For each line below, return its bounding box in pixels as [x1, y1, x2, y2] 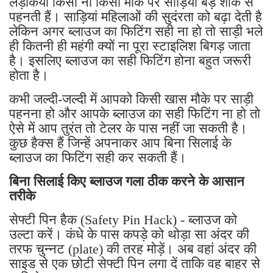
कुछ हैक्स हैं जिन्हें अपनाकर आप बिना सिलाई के [9, 135, 232, 151]
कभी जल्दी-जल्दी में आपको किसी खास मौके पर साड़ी [9, 91, 253, 107]
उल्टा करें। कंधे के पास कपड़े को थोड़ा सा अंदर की [9, 227, 249, 243]
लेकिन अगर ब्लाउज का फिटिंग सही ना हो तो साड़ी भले [9, 24, 263, 40]
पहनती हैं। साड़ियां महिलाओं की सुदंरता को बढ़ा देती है [9, 9, 262, 25]
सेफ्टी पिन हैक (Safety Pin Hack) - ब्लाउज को [9, 212, 237, 228]
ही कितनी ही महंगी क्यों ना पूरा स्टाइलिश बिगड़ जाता [9, 38, 250, 54]
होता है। [9, 68, 52, 83]
